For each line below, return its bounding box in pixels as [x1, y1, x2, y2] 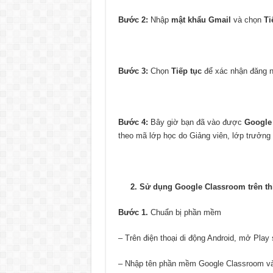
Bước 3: [118, 66, 148, 76]
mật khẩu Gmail [171, 15, 231, 24]
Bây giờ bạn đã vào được [147, 117, 244, 127]
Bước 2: [118, 15, 148, 24]
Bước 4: [118, 117, 148, 127]
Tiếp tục [171, 66, 202, 76]
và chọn [230, 15, 261, 24]
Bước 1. [118, 207, 148, 217]
